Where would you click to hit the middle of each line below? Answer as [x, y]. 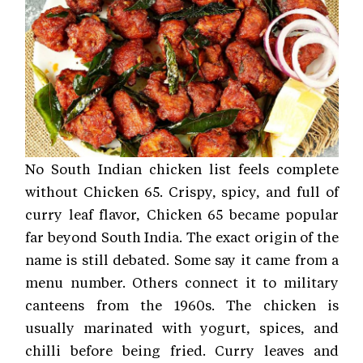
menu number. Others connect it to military [182, 282]
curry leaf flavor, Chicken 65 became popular [182, 214]
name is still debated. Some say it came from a [182, 259]
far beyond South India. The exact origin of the [182, 236]
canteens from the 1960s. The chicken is [182, 304]
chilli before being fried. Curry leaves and [182, 350]
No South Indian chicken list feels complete [182, 168]
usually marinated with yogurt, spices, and [182, 327]
